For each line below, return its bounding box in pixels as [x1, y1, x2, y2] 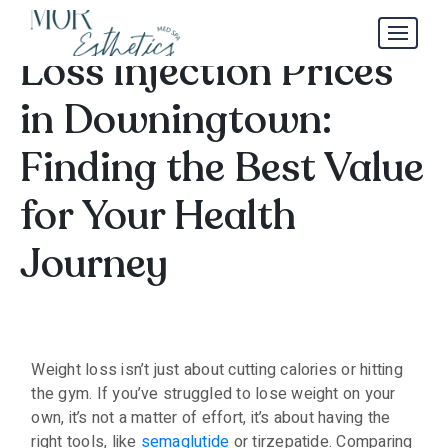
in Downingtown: [20, 93, 332, 147]
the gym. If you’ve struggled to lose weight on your [31, 382, 396, 406]
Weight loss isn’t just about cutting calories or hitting [31, 358, 403, 382]
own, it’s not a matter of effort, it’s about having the [31, 406, 391, 430]
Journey [20, 237, 168, 291]
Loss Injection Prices [20, 45, 393, 99]
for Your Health [20, 189, 296, 243]
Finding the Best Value [20, 141, 424, 195]
